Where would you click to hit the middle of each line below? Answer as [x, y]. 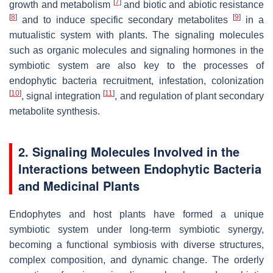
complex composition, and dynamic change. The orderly [136, 260]
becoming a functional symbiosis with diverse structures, [136, 244]
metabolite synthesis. [56, 111]
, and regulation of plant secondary [189, 96]
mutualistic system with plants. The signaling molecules [136, 35]
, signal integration [62, 96]
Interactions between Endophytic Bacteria [140, 168]
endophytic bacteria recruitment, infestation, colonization [136, 80]
